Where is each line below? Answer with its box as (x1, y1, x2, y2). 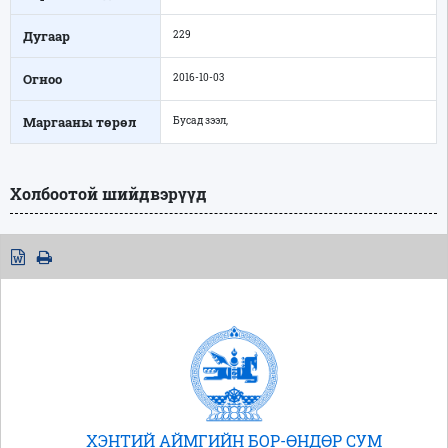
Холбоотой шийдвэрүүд (10, 182, 207, 204)
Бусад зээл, (173, 112, 228, 127)
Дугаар (23, 26, 70, 45)
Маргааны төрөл (23, 112, 136, 131)
